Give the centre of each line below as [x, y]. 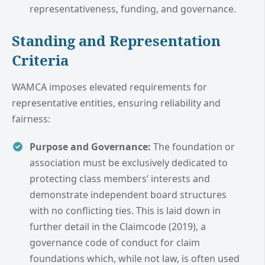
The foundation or [193, 146]
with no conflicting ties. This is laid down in [125, 210]
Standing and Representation [116, 40]
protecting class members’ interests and [120, 178]
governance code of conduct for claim [115, 242]
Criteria [40, 60]
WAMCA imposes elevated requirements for [109, 87]
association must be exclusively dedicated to [129, 162]
